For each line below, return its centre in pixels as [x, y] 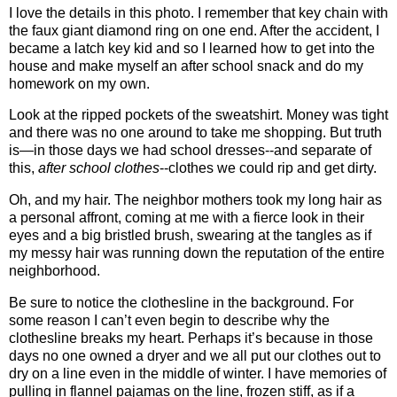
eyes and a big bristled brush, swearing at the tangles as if [190, 236]
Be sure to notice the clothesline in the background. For [181, 303]
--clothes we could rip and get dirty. [268, 168]
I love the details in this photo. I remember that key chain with [198, 12]
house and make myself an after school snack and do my [186, 66]
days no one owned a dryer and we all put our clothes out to [195, 356]
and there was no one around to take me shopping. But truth [195, 133]
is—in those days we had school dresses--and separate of [190, 151]
